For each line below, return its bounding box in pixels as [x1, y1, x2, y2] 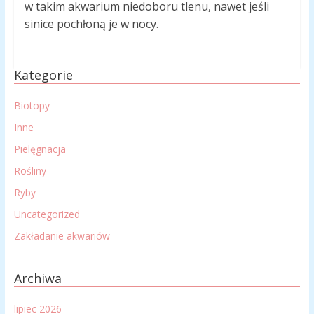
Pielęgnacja [13, 142, 66, 156]
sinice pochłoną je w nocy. [24, 16, 161, 32]
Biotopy [13, 99, 50, 113]
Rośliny [13, 164, 46, 178]
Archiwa [13, 270, 62, 287]
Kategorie [13, 67, 73, 84]
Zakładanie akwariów [13, 229, 110, 243]
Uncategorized [13, 207, 80, 221]
